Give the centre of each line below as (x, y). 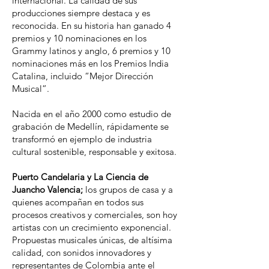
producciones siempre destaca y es (81, 13)
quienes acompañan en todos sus (78, 202)
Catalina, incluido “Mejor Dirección (83, 76)
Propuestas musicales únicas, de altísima (92, 240)
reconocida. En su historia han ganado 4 (92, 26)
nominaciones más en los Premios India (90, 63)
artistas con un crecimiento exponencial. (92, 227)
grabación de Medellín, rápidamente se (90, 126)
